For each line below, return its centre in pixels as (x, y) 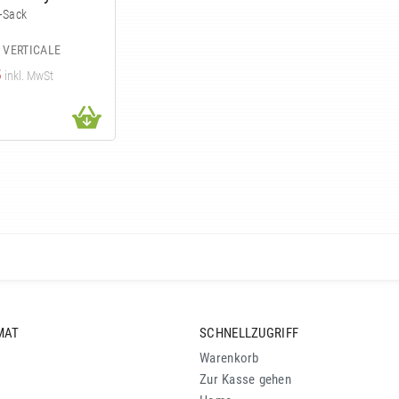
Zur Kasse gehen (245, 379)
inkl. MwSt (29, 76)
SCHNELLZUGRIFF (249, 333)
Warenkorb (229, 358)
